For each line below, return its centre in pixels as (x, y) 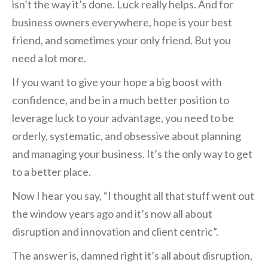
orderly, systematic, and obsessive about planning (127, 136)
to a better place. (51, 172)
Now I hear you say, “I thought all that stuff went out (133, 196)
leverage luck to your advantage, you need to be (123, 118)
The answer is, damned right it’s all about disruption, (132, 256)
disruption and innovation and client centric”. (115, 232)
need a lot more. (49, 58)
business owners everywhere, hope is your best (122, 22)
